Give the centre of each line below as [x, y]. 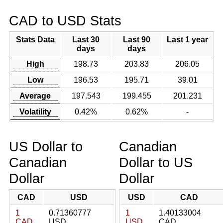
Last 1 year [188, 40]
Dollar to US [156, 163]
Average [35, 96]
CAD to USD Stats [65, 21]
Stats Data [35, 40]
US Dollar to [46, 147]
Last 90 [137, 40]
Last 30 [86, 40]
